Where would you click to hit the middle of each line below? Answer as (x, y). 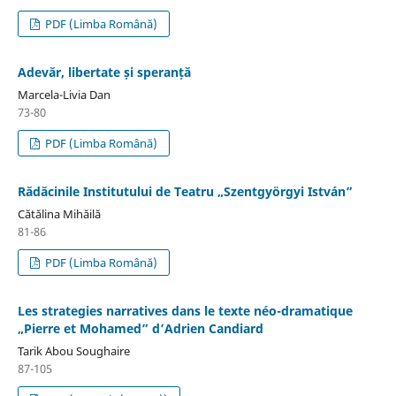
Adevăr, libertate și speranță (104, 72)
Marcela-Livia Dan (64, 94)
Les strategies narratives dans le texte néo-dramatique (185, 310)
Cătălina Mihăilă (59, 213)
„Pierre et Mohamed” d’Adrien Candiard (140, 328)
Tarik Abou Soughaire (73, 350)
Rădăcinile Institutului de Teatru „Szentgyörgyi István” (185, 191)
